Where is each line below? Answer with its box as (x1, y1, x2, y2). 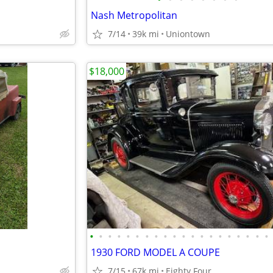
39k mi (132, 28, 159, 40)
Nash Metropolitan (91, 9, 177, 22)
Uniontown (166, 28, 210, 40)
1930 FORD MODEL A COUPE (91, 246, 220, 259)
